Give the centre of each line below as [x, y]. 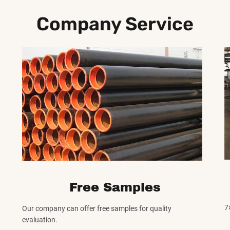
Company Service [115, 24]
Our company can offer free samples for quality [97, 209]
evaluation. [40, 220]
